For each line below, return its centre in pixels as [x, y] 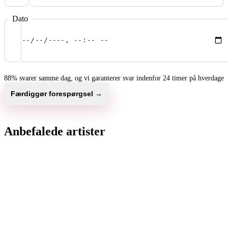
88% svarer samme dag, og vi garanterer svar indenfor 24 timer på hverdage [114, 78]
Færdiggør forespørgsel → [56, 94]
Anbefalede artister [55, 131]
